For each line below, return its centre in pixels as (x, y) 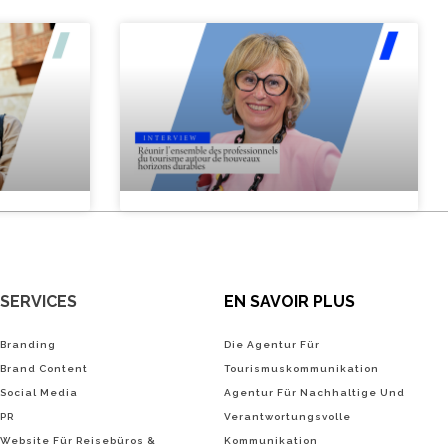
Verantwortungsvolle (287, 416)
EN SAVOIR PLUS (289, 301)
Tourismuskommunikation (301, 368)
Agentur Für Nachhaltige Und (314, 392)
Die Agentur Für (271, 344)
